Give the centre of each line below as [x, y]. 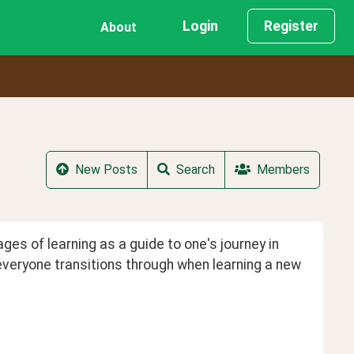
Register [291, 26]
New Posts [106, 170]
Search [196, 170]
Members [283, 170]
